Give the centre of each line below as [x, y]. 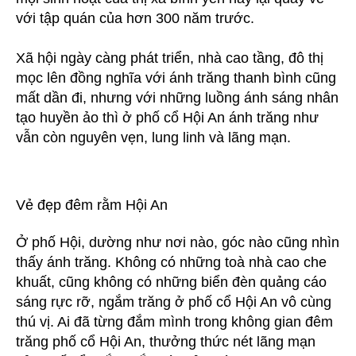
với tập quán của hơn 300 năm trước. [135, 18]
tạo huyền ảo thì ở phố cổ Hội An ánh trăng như [167, 117]
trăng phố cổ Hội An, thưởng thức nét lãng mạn [166, 342]
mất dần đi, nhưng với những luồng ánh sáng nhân [177, 97]
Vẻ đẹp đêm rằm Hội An [92, 205]
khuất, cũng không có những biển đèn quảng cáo [171, 282]
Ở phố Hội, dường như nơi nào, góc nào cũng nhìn [178, 243]
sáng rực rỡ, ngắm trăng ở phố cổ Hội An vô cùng [174, 302]
